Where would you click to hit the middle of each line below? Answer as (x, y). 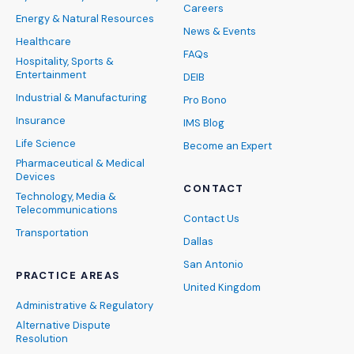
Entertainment (51, 75)
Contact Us (211, 218)
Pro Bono (205, 100)
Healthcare (43, 41)
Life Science (46, 143)
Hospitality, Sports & (65, 61)
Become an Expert (228, 146)
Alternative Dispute (63, 325)
